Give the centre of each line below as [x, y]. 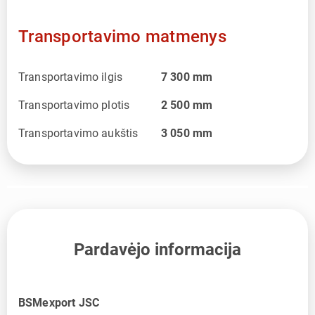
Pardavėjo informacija [157, 249]
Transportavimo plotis [74, 105]
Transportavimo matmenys [122, 36]
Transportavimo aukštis [78, 133]
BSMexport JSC [59, 302]
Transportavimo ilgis [70, 77]
